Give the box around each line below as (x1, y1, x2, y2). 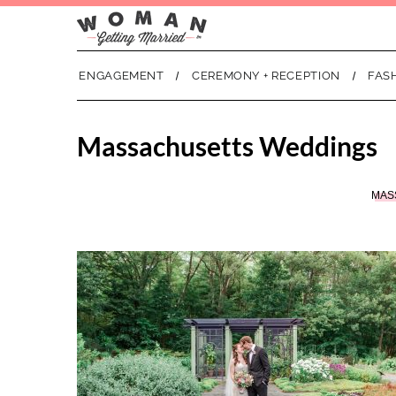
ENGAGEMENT (79, 69, 164, 82)
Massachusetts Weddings (77, 130, 377, 162)
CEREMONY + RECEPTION (191, 69, 340, 82)
